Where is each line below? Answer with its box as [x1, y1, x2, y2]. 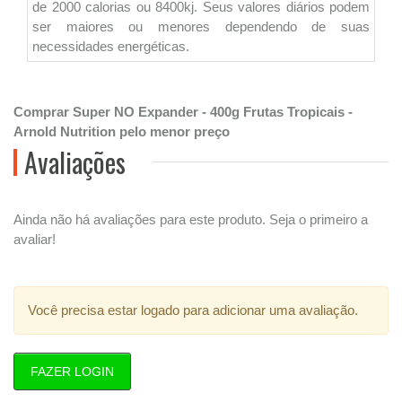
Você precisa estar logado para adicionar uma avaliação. [28, 302, 358, 318]
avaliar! [13, 232, 56, 247]
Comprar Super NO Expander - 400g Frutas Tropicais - [13, 104, 353, 119]
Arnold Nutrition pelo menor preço [13, 124, 230, 139]
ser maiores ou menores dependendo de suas [32, 19, 370, 34]
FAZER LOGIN [31, 364, 114, 379]
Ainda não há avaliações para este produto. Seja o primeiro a [13, 212, 368, 227]
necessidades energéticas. [32, 39, 193, 54]
